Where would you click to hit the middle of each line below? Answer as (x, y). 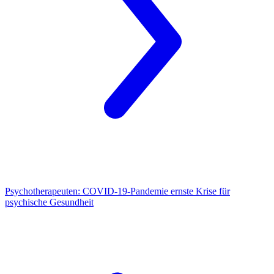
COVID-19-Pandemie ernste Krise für (155, 191)
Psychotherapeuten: (43, 191)
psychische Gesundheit (49, 202)
